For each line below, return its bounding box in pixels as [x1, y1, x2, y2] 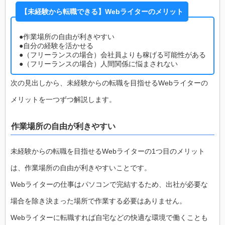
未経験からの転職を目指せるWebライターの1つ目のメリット [11, 147, 205, 156]
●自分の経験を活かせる [19, 41, 93, 50]
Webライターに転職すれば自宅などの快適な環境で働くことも [11, 213, 208, 222]
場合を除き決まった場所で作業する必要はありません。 [11, 197, 186, 205]
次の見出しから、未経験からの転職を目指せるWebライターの [11, 78, 208, 87]
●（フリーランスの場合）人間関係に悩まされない [19, 59, 178, 68]
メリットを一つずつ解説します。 [11, 95, 116, 103]
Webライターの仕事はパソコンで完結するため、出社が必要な [11, 180, 208, 189]
